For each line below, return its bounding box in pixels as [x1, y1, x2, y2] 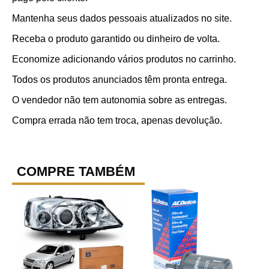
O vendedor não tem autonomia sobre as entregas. [12, 94, 227, 105]
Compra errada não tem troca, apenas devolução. [12, 115, 222, 125]
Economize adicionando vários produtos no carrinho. [12, 53, 236, 64]
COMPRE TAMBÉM [17, 163, 135, 179]
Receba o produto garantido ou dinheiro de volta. [12, 33, 220, 44]
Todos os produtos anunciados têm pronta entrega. [12, 74, 227, 85]
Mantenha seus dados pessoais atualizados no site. [12, 13, 232, 23]
